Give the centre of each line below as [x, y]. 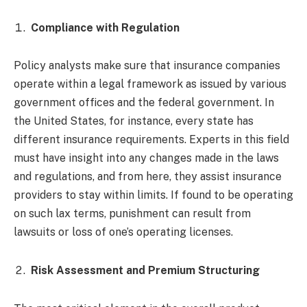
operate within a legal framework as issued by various [150, 84]
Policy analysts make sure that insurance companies [147, 66]
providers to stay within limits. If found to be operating [153, 195]
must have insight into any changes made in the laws [146, 158]
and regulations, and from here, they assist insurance [148, 177]
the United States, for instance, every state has [134, 121]
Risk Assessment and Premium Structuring [145, 270]
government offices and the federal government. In [144, 103]
